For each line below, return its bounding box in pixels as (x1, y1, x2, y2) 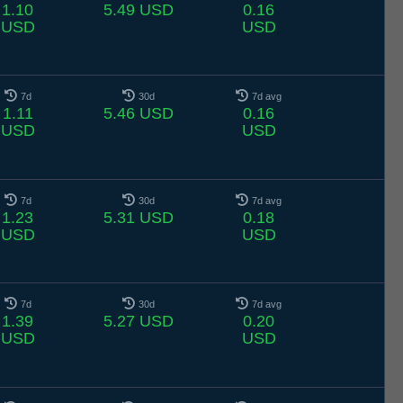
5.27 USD (103, 312, 174, 331)
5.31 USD (103, 208, 174, 227)
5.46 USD (103, 104, 174, 123)
